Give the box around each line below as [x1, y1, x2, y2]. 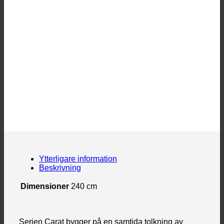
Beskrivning [39, 163, 81, 172]
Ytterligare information [39, 154, 117, 163]
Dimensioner [20, 181, 69, 190]
